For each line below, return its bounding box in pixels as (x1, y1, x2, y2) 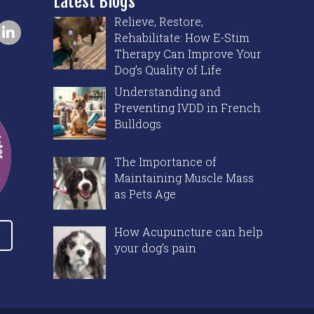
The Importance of (114, 153, 217, 169)
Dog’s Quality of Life (114, 62, 221, 77)
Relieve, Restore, (114, 13, 203, 29)
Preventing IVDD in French (114, 100, 261, 115)
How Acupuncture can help (114, 224, 263, 239)
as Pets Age (114, 186, 179, 201)
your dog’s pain (114, 240, 196, 255)
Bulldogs (114, 116, 161, 131)
